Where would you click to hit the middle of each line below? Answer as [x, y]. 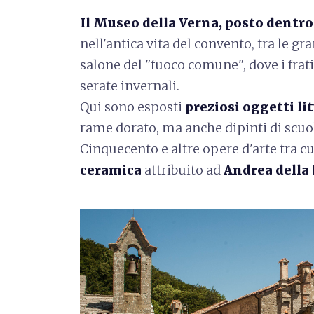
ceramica [111, 170]
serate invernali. [131, 86]
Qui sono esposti [132, 107]
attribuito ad [183, 170]
